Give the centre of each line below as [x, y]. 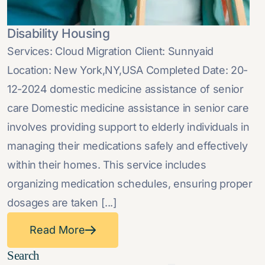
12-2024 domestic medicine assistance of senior [125, 89]
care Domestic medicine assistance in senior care [128, 108]
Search [23, 256]
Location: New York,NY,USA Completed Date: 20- [127, 70]
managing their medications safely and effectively [127, 146]
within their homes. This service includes [107, 165]
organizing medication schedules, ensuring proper [130, 184]
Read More [57, 230]
